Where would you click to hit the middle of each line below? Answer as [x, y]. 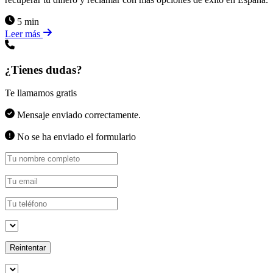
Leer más [24, 34]
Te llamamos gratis [41, 93]
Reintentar [28, 248]
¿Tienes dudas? [44, 69]
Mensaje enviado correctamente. [78, 115]
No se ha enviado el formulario [75, 137]
